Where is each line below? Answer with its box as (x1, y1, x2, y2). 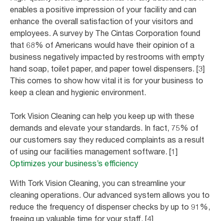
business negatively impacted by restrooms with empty (10, 51, 204, 62)
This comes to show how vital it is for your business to (10, 75, 203, 85)
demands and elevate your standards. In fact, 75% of (10, 122, 198, 133)
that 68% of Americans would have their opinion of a (10, 39, 194, 50)
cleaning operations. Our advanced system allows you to (10, 189, 210, 200)
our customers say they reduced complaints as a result (10, 134, 204, 145)
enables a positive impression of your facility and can (10, 4, 196, 14)
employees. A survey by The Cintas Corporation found (10, 28, 200, 38)
